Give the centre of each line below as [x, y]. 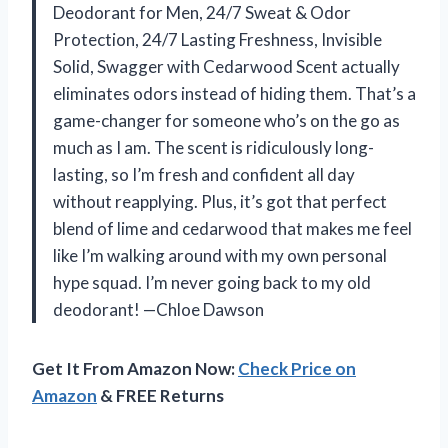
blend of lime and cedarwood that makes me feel [232, 228]
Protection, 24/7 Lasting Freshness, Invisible [217, 39]
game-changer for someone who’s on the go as [226, 120]
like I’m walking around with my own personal [220, 255]
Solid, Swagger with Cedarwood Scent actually [226, 66]
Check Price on [297, 368]
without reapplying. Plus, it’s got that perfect [220, 201]
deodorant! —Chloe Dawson [158, 309]
